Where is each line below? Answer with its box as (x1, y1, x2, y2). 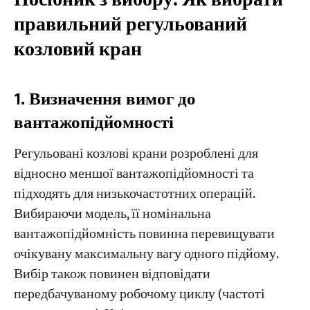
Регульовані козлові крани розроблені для (13, 142, 258, 165)
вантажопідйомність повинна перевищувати (13, 222, 275, 246)
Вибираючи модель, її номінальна (13, 202, 211, 226)
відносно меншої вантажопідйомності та (13, 162, 254, 185)
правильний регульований (13, 8, 247, 41)
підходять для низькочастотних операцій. (13, 182, 255, 206)
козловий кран (13, 33, 142, 66)
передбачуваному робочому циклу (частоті (13, 282, 265, 306)
